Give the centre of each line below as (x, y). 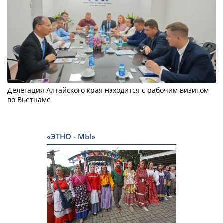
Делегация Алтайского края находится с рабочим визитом (108, 90)
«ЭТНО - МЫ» (71, 137)
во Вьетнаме (29, 100)
